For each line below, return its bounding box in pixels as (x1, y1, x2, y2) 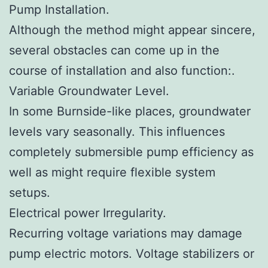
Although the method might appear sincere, (9, 22, 255, 37)
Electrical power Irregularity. (9, 205, 166, 220)
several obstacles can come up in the (9, 42, 220, 57)
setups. (9, 185, 50, 200)
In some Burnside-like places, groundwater (9, 103, 251, 118)
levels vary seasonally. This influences (9, 124, 225, 139)
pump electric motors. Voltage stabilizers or (9, 246, 254, 261)
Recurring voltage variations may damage (9, 226, 242, 240)
